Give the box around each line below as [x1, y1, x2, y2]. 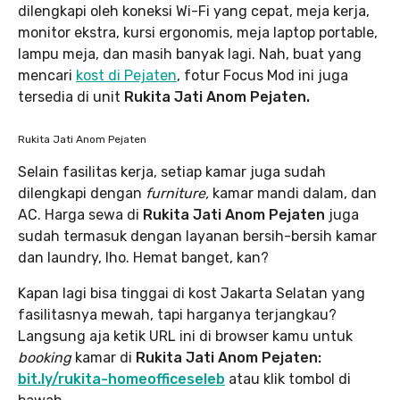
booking [18, 349, 75, 366]
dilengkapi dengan [18, 185, 146, 202]
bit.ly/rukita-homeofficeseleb [18, 371, 225, 387]
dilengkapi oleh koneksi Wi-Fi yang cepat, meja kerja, [18, 3, 370, 20]
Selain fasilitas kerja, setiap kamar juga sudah [18, 163, 326, 180]
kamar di [75, 349, 136, 366]
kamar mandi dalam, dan [212, 185, 377, 202]
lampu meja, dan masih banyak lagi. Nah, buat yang [18, 46, 362, 62]
